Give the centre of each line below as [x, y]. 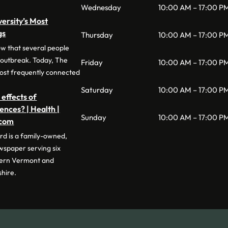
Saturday [97, 90]
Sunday [93, 117]
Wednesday [101, 7]
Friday [92, 62]
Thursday [97, 35]
